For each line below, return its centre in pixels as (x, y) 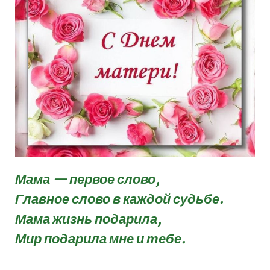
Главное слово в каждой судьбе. (119, 199)
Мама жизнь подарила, (88, 219)
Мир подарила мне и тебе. (100, 239)
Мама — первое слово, (87, 179)
